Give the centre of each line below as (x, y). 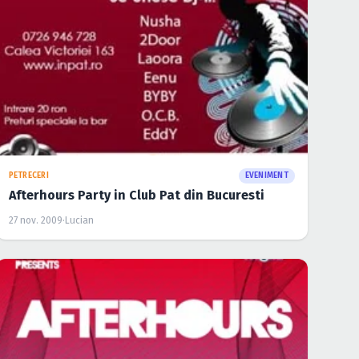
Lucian (79, 220)
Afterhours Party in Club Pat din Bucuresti (136, 195)
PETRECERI (28, 175)
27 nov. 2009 (35, 220)
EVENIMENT (266, 175)
